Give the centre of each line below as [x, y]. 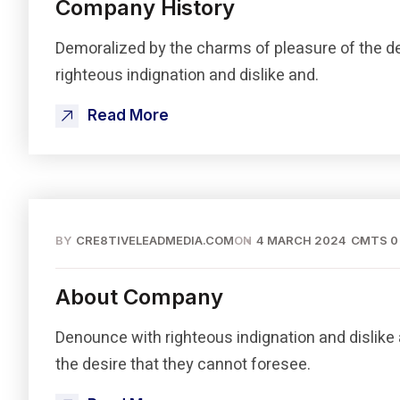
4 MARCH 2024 [301, 240]
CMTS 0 [375, 240]
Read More [128, 115]
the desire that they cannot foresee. [183, 365]
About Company [139, 297]
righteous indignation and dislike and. [187, 75]
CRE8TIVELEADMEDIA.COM [155, 240]
